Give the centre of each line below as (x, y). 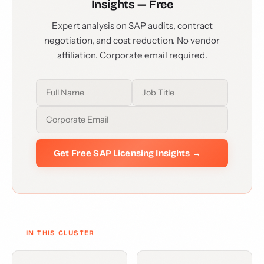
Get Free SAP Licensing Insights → (127, 153)
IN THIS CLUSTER (60, 233)
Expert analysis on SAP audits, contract (132, 26)
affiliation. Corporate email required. (132, 55)
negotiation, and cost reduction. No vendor (132, 40)
